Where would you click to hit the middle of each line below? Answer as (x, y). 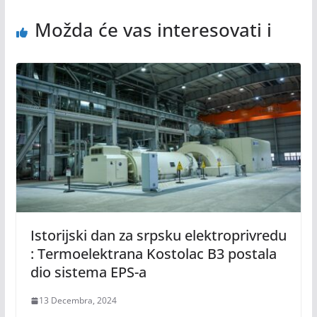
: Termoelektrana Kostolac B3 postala (153, 254)
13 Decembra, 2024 (77, 301)
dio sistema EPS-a (88, 272)
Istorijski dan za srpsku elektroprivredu (158, 236)
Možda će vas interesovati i (153, 29)
